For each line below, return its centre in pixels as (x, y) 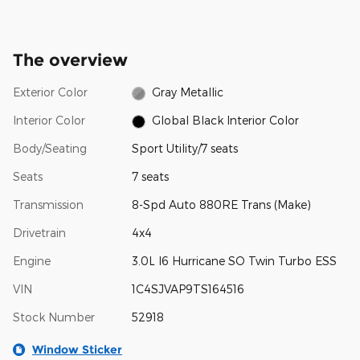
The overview (70, 59)
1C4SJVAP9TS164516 (188, 289)
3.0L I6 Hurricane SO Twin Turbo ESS (234, 261)
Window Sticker (77, 350)
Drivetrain (39, 233)
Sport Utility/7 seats (184, 149)
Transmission (48, 205)
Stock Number (54, 317)
